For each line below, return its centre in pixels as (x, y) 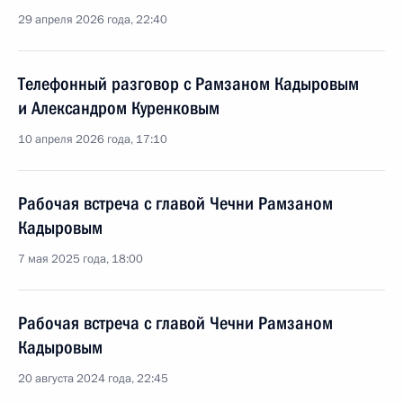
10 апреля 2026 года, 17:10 (93, 139)
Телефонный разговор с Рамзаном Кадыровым (188, 84)
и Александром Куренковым (119, 108)
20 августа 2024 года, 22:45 (93, 379)
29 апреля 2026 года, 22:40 (93, 20)
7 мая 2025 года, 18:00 (81, 259)
